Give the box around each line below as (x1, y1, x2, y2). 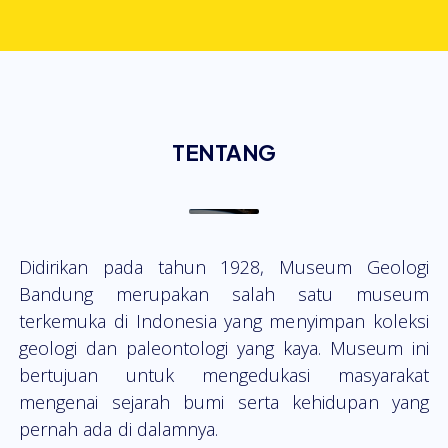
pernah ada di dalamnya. (18, 417, 219, 442)
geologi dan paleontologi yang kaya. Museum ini (18, 336, 430, 361)
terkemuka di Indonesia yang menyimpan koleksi (18, 309, 430, 334)
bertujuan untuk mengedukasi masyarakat (18, 363, 430, 388)
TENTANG (172, 138, 276, 167)
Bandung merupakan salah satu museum (18, 282, 430, 307)
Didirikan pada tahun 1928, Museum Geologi (18, 255, 430, 280)
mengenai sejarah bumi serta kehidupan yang (18, 390, 430, 415)
